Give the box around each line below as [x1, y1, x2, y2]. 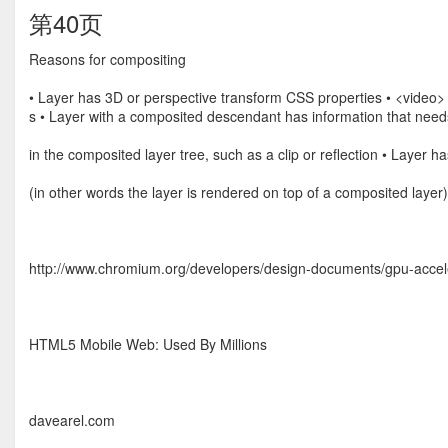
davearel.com [29, 410, 115, 430]
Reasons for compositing [29, 49, 186, 69]
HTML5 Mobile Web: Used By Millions [29, 334, 267, 354]
